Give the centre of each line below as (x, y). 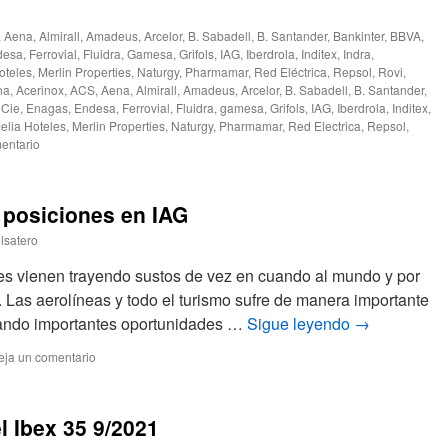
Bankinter (358, 35)
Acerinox (40, 89)
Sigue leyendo (300, 323)
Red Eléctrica (290, 71)
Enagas (47, 107)
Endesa (95, 107)
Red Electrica (324, 125)
